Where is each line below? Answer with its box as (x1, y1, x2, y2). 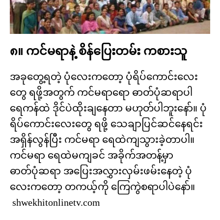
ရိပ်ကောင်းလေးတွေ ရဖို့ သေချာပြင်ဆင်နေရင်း (10, 118, 203, 130)
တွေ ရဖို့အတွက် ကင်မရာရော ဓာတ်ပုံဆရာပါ (10, 87, 192, 98)
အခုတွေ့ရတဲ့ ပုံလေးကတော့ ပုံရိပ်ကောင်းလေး (10, 71, 198, 82)
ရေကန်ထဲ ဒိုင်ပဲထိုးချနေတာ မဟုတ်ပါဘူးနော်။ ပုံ (10, 103, 207, 114)
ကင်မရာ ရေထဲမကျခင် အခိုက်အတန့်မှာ (10, 150, 173, 161)
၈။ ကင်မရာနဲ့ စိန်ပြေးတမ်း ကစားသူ (10, 45, 187, 58)
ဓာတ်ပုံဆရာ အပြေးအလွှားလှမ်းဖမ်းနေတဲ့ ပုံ (10, 165, 192, 177)
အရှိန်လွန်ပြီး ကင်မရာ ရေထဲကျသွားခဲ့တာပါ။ (10, 134, 194, 145)
